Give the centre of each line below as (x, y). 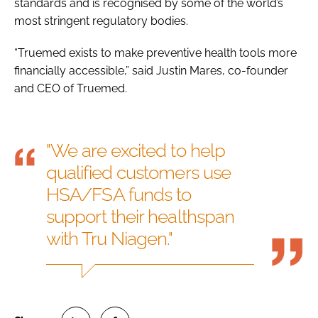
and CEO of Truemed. (71, 88)
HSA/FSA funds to (119, 194)
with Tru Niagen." (110, 238)
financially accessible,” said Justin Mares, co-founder (151, 70)
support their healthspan (141, 216)
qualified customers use (139, 172)
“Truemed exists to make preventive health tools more (155, 53)
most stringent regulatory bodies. (101, 21)
